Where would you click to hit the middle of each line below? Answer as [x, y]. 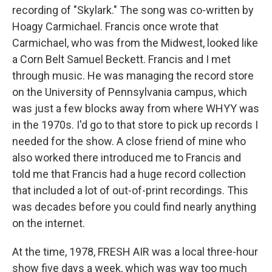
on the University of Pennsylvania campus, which [130, 92]
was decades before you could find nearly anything [134, 207]
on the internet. [49, 223]
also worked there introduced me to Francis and [127, 158]
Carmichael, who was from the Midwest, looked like [135, 43]
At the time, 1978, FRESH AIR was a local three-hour [135, 252]
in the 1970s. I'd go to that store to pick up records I [135, 125]
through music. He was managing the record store [133, 76]
